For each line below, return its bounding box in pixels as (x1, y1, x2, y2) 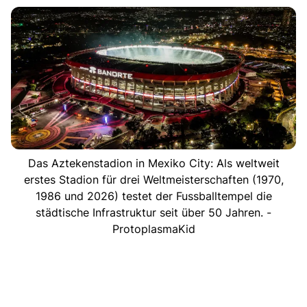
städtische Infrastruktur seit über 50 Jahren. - (36, 205, 271, 219)
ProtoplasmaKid (112, 221, 195, 236)
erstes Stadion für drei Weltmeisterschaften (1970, (23, 172, 284, 186)
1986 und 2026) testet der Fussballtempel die (35, 188, 272, 203)
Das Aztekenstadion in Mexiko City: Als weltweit (27, 156, 280, 170)
